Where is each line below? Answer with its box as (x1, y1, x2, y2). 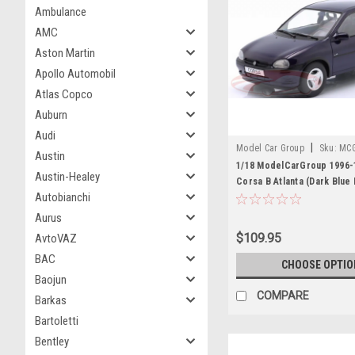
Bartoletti (35, 314, 78, 328)
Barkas (35, 293, 67, 307)
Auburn (35, 108, 67, 122)
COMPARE (257, 288, 309, 302)
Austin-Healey (35, 170, 100, 184)
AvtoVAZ (35, 231, 77, 246)
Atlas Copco (35, 87, 93, 101)
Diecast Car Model (236, 192, 318, 203)
